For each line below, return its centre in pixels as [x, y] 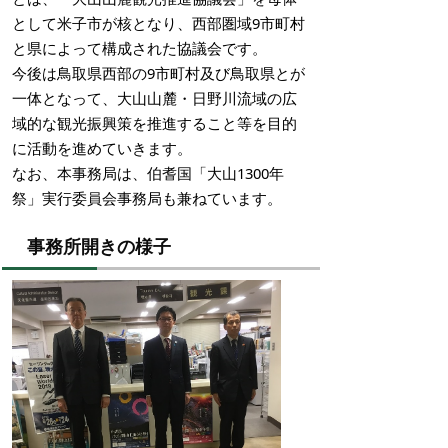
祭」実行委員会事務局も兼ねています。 [147, 198]
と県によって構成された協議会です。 [139, 48]
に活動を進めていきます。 [102, 148]
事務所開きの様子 [99, 246]
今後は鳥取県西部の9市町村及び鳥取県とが [158, 73]
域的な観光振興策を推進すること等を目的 [154, 123]
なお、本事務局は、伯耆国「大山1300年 [148, 173]
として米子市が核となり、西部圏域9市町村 [158, 23]
